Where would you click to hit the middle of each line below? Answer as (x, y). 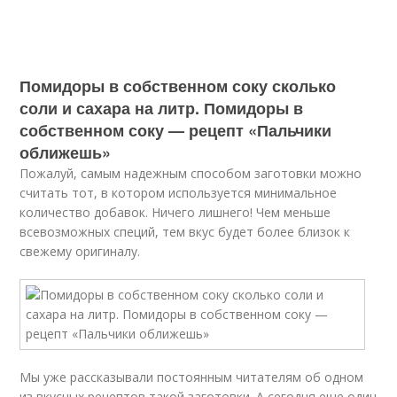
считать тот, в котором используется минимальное (179, 193)
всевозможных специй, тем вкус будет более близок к (185, 232)
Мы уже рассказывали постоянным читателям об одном (192, 377)
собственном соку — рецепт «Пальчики (176, 130)
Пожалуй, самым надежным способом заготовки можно (191, 173)
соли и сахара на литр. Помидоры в (162, 108)
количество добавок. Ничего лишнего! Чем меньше (175, 212)
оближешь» (66, 152)
